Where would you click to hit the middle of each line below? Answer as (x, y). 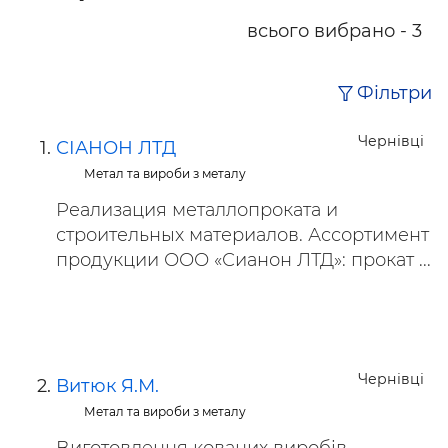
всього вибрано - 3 (334, 31)
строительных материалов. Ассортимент (242, 235)
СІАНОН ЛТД (116, 148)
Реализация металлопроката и (197, 210)
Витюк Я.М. (107, 386)
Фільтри (394, 93)
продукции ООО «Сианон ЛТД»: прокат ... (243, 260)
